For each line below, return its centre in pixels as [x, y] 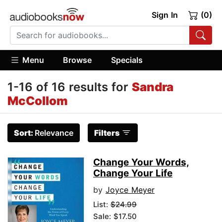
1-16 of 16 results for [70, 87]
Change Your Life [133, 173]
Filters [107, 133]
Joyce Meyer [130, 190]
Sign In [165, 15]
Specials [127, 60]
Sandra [153, 87]
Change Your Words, [141, 163]
